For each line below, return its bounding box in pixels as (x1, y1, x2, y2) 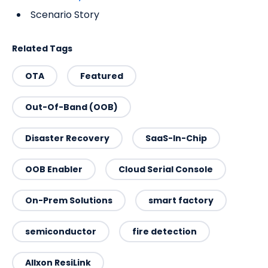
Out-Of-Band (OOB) (25, 101, 118, 114)
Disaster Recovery (25, 132, 109, 145)
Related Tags (12, 42, 72, 55)
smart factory (148, 194, 214, 207)
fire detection (132, 226, 197, 238)
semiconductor (25, 226, 96, 238)
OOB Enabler (25, 163, 83, 176)
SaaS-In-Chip (145, 132, 207, 145)
